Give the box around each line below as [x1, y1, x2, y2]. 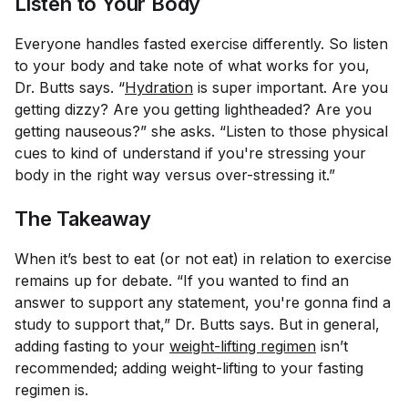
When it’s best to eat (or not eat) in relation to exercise [15, 250, 392, 268]
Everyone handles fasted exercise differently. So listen [15, 35, 388, 53]
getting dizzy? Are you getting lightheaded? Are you [15, 100, 372, 118]
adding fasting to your [15, 337, 169, 355]
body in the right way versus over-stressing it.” [15, 166, 335, 184]
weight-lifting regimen [169, 337, 316, 355]
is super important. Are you [193, 78, 393, 97]
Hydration [125, 78, 193, 97]
